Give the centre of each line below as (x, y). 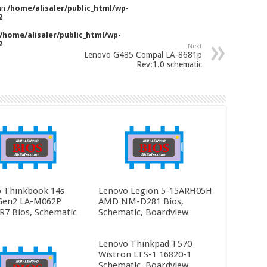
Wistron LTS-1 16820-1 (145, 255)
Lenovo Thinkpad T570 (145, 244)
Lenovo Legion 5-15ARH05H (155, 191)
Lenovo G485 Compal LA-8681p (143, 55)
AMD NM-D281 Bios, (141, 202)
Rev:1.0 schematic (169, 64)
